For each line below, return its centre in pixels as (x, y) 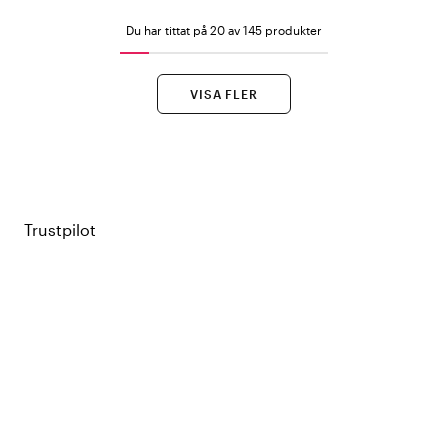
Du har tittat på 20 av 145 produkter (224, 29)
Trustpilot (60, 229)
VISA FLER (224, 93)
